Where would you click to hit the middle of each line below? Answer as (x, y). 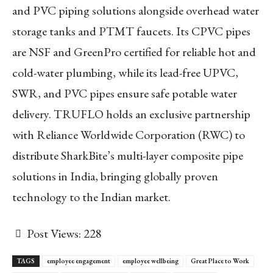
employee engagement (79, 261)
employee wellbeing (151, 261)
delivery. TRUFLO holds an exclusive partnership (131, 114)
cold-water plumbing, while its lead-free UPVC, (125, 72)
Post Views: (54, 233)
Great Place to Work (220, 261)
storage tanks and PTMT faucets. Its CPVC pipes (131, 31)
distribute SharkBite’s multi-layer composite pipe (128, 155)
